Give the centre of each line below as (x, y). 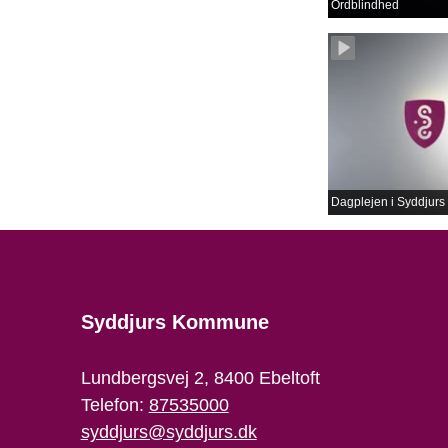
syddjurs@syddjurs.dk (168, 432)
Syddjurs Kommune (174, 322)
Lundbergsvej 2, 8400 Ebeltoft (200, 378)
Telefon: (114, 405)
